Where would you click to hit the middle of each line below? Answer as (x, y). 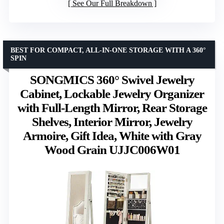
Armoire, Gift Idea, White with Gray (112, 135)
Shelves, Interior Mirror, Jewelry (112, 121)
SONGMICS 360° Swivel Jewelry (112, 79)
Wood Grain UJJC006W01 (112, 149)
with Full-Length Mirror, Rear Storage (112, 107)
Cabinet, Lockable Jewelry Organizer (112, 93)
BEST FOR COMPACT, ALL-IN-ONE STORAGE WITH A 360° (108, 50)
